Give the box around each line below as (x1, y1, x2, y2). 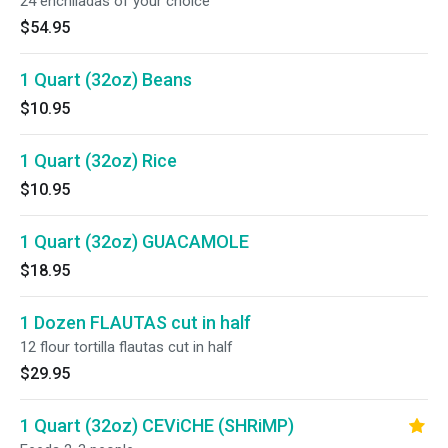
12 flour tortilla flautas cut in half (20, 338, 233, 356)
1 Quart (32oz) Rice (20, 150, 177, 171)
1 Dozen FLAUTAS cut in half (20, 312, 251, 333)
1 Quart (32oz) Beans (20, 69, 192, 90)
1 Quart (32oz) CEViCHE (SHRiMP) (20, 415, 294, 436)
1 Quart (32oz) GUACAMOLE (20, 231, 249, 252)
